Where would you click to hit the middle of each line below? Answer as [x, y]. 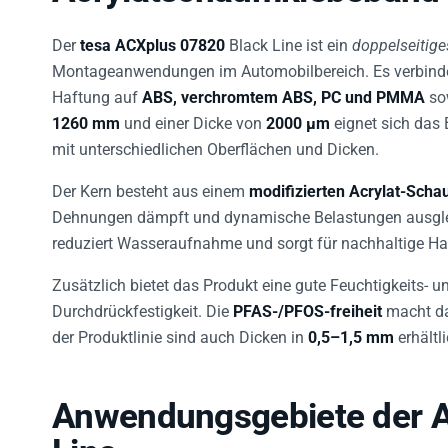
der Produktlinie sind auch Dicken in [180, 326]
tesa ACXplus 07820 [152, 34]
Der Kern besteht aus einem [150, 180]
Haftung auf [97, 86]
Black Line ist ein [288, 34]
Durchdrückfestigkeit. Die [142, 300]
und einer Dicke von [193, 112]
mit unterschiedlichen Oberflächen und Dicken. [215, 138]
